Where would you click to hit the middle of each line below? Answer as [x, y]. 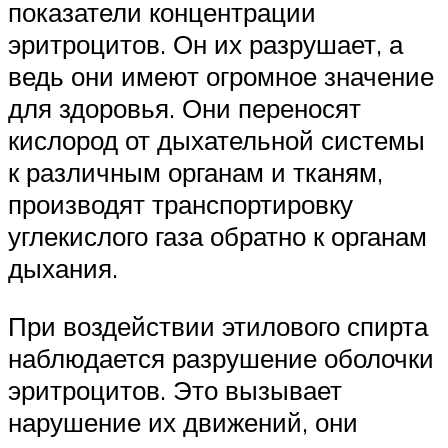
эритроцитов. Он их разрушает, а [205, 44]
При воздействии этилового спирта [218, 325]
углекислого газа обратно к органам [217, 236]
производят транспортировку [180, 204]
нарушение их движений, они [183, 421]
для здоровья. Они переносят [184, 108]
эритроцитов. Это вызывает [175, 389]
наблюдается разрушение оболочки [221, 357]
